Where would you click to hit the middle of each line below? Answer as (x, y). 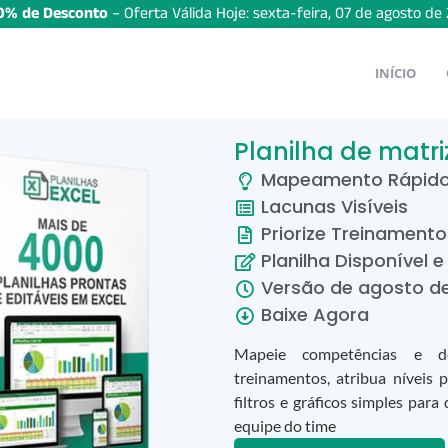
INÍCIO (395, 72)
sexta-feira (290, 13)
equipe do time (285, 426)
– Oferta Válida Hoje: (180, 13)
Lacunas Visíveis (332, 206)
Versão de (307, 287)
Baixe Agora (312, 314)
